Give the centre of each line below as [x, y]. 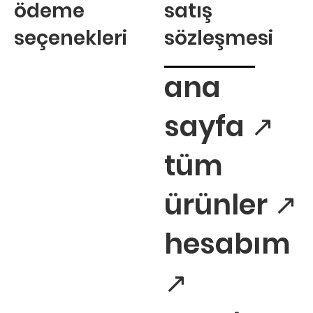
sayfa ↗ [219, 126]
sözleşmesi [218, 38]
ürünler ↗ [231, 204]
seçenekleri [70, 38]
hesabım [230, 243]
